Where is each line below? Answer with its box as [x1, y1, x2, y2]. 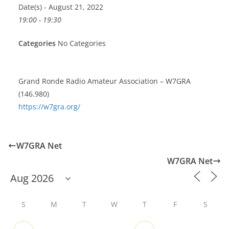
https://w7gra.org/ [18, 102, 80, 112]
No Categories [56, 38, 106, 49]
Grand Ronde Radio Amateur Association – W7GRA [18, 76, 191, 86]
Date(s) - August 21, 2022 [18, 2, 103, 12]
